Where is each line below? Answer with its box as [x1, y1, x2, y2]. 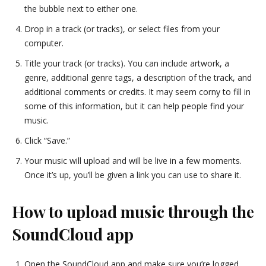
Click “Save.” [24, 135, 70, 146]
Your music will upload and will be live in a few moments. [24, 155, 242, 166]
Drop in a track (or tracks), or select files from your [24, 23, 220, 34]
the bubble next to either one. [24, 3, 138, 14]
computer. [24, 37, 64, 49]
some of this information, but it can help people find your [24, 100, 244, 112]
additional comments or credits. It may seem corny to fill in [24, 86, 251, 97]
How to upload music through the [12, 201, 254, 222]
